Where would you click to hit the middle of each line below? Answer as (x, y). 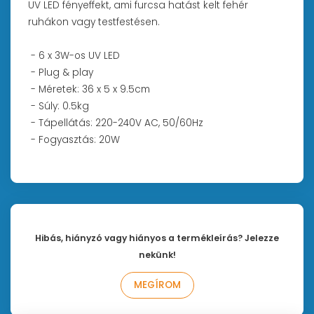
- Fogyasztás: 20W (74, 139)
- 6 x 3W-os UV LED (74, 55)
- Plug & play (61, 72)
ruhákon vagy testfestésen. (94, 22)
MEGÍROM (157, 285)
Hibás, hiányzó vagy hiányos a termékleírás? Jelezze (157, 238)
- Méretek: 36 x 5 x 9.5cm (89, 89)
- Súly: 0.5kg (59, 106)
